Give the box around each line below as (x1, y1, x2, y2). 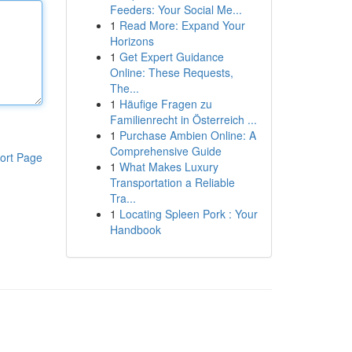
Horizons (109, 33, 154, 49)
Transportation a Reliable (109, 174, 235, 190)
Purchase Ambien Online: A (119, 127, 256, 143)
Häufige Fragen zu (119, 96, 212, 112)
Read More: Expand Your (119, 17, 245, 33)
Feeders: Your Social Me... (109, 2, 242, 17)
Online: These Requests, (109, 64, 233, 80)
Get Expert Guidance (119, 49, 224, 64)
